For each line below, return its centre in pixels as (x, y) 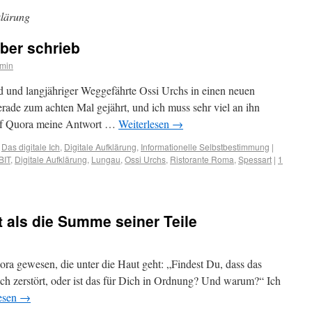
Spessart (255, 159)
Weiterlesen (145, 124)
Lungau (106, 159)
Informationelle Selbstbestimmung (205, 147)
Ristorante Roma (202, 159)
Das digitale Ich (31, 147)
